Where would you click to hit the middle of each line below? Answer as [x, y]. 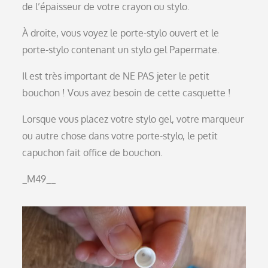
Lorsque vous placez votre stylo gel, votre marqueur [133, 119]
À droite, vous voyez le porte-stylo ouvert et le [121, 33]
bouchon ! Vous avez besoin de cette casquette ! [127, 93]
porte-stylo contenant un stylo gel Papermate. [121, 50]
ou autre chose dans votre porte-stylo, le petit [120, 136]
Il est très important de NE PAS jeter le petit [116, 76]
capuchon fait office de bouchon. [93, 153]
